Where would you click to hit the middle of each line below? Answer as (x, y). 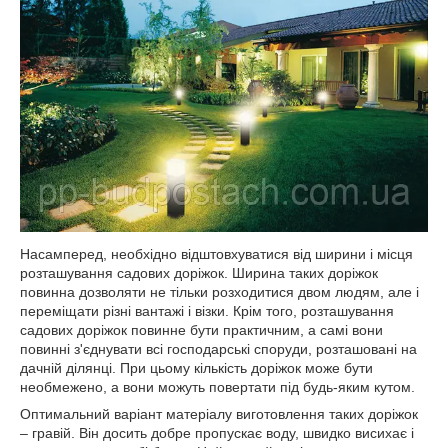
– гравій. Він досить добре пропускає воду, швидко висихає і (217, 432)
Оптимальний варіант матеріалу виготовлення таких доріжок (219, 413)
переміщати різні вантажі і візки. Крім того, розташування (207, 310)
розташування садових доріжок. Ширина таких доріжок (199, 272)
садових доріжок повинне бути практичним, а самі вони (201, 329)
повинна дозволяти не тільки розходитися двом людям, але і (219, 291)
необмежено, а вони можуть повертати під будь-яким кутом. (217, 386)
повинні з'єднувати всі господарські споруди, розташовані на (218, 348)
